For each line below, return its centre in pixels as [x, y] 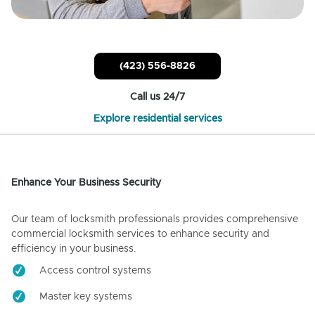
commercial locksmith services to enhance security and [140, 234]
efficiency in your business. [74, 249]
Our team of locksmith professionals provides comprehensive [155, 220]
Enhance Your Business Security [86, 183]
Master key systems [86, 297]
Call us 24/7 [157, 97]
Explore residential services [157, 119]
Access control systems [95, 271]
